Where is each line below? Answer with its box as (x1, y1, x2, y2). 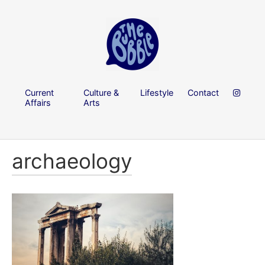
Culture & (83, 87, 119, 98)
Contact (188, 87, 219, 98)
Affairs (25, 97, 51, 108)
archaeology (12, 148, 132, 174)
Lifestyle (140, 87, 173, 98)
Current (25, 87, 54, 98)
